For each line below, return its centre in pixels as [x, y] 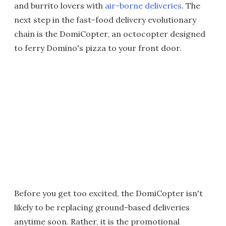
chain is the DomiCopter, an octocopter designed [110, 34]
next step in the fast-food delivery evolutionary [105, 20]
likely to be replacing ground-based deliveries [102, 207]
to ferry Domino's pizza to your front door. [98, 48]
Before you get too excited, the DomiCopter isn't [108, 193]
